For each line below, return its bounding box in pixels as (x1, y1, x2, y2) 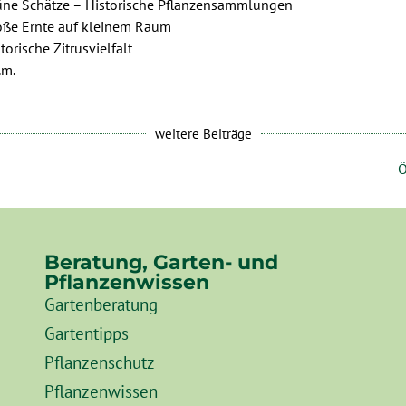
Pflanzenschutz (44, 351, 156, 374)
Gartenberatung (44, 293, 159, 316)
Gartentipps (44, 322, 130, 345)
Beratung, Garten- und (44, 249, 279, 275)
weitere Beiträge (154, 125, 252, 143)
